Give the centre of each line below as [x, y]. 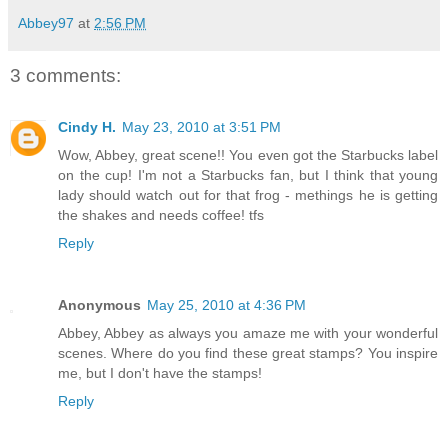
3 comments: [65, 75]
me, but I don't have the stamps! [160, 373]
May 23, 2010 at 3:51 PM [201, 127]
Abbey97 [46, 22]
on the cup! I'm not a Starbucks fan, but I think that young [248, 175]
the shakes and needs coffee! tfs [161, 215]
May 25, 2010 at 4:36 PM [226, 305]
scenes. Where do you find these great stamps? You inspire [248, 353]
